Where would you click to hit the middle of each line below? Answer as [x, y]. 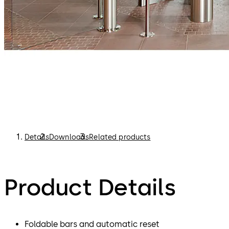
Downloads [69, 138]
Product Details [90, 187]
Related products [120, 138]
